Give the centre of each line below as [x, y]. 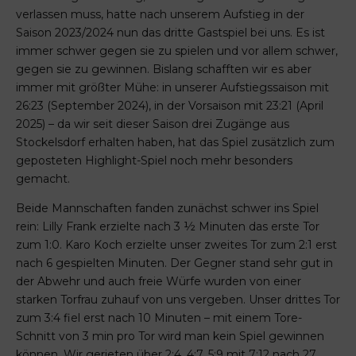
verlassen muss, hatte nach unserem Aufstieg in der [160, 15]
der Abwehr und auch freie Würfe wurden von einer [159, 282]
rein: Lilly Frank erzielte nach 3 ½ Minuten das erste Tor [168, 227]
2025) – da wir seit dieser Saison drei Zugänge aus [153, 124]
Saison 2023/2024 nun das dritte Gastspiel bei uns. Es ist [170, 33]
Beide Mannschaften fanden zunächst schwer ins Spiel [167, 209]
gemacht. [43, 179]
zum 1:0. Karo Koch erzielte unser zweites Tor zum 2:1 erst [176, 245]
